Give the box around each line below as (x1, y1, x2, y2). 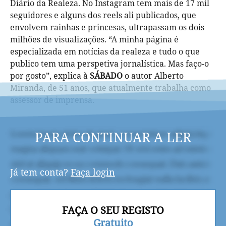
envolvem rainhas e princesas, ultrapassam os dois (10, 22, 204, 33)
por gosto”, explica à (10, 70, 90, 81)
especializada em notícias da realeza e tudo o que (10, 46, 200, 57)
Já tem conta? (10, 166, 71, 178)
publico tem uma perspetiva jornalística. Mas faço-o (10, 58, 209, 69)
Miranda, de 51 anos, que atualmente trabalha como (10, 82, 211, 93)
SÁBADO (90, 70, 123, 81)
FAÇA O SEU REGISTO (62, 203, 164, 217)
